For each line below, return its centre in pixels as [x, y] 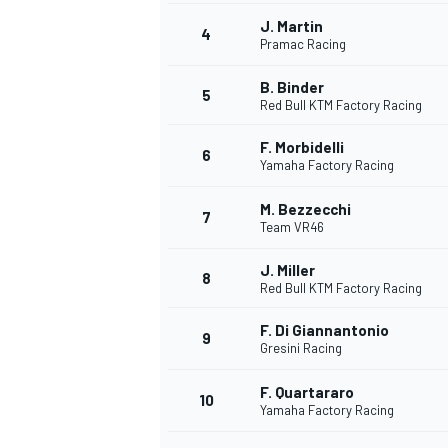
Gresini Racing [301, 348]
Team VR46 [292, 227]
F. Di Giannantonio [324, 330]
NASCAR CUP [198, 43]
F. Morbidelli [302, 147]
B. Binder [292, 87]
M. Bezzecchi [305, 209]
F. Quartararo [307, 392]
